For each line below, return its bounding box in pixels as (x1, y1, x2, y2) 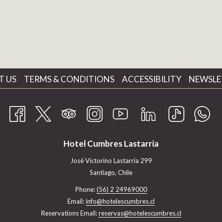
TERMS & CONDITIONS (24, 73, 114, 84)
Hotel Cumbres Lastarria (63, 138, 159, 149)
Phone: (75, 185, 97, 194)
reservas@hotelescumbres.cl (98, 209, 181, 218)
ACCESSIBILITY (122, 73, 181, 84)
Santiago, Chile (90, 168, 132, 177)
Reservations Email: (41, 209, 99, 218)
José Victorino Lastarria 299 (70, 157, 152, 165)
